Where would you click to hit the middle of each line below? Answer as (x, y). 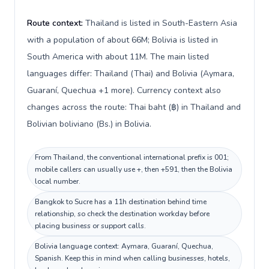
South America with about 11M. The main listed (118, 57)
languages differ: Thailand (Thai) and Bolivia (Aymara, (131, 74)
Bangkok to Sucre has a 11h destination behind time (121, 202)
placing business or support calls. (90, 226)
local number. (58, 181)
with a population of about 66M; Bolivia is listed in (122, 40)
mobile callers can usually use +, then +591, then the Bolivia (134, 169)
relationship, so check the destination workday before (122, 214)
